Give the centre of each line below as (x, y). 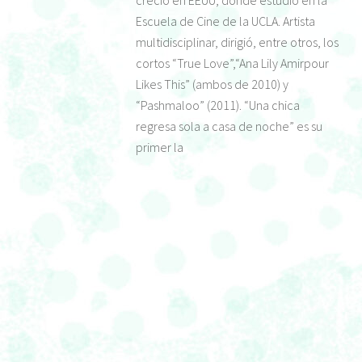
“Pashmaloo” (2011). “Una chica (218, 105)
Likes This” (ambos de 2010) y (212, 84)
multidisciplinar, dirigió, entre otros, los (237, 42)
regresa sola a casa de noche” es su (229, 126)
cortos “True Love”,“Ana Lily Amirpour (232, 63)
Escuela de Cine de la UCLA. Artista (225, 21)
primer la (160, 147)
